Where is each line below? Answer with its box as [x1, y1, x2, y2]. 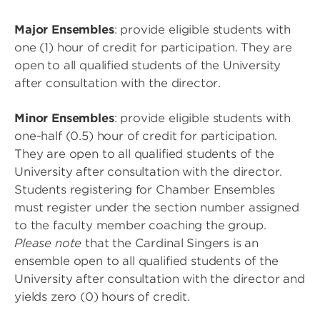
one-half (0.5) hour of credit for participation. [14, 129, 278, 144]
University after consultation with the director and [14, 272, 305, 286]
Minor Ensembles [14, 111, 114, 126]
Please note [14, 236, 82, 251]
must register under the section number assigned [14, 201, 299, 215]
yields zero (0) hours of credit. [14, 290, 190, 304]
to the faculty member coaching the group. [14, 219, 266, 233]
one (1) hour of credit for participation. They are [14, 41, 292, 55]
